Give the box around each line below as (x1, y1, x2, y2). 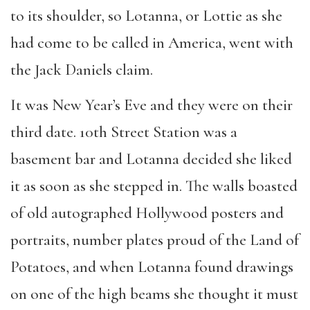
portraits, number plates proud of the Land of (10, 230, 299, 250)
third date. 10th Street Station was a (10, 122, 237, 142)
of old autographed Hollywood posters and (10, 203, 284, 223)
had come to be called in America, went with (10, 33, 293, 53)
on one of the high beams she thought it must (10, 284, 298, 304)
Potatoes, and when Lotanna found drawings (10, 257, 293, 277)
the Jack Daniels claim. (10, 60, 156, 80)
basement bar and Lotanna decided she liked (10, 149, 292, 169)
